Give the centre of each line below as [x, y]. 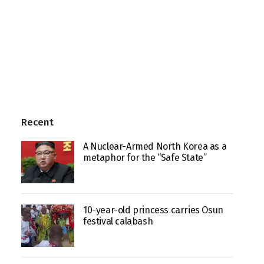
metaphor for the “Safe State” [145, 157]
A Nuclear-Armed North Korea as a [155, 146]
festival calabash [118, 221]
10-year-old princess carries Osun [153, 210]
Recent [37, 122]
